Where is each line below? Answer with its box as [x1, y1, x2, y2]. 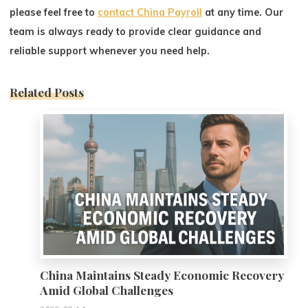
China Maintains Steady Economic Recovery [40, 267, 285, 283]
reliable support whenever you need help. [10, 45, 210, 58]
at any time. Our [202, 6, 284, 19]
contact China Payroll [98, 6, 203, 19]
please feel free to [10, 6, 98, 19]
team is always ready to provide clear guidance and [10, 25, 262, 38]
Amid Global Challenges [40, 282, 174, 298]
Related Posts [10, 84, 85, 100]
